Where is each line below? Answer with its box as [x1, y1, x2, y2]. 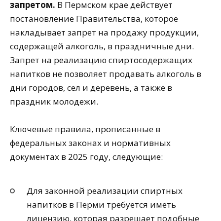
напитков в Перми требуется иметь [27, 199, 176, 211]
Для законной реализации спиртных [27, 185, 183, 197]
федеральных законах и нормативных [10, 137, 171, 149]
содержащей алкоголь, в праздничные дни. [10, 40, 194, 52]
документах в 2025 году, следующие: [10, 151, 163, 163]
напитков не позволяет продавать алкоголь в [10, 68, 201, 79]
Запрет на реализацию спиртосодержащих [10, 54, 192, 66]
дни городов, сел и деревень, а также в [10, 81, 172, 93]
